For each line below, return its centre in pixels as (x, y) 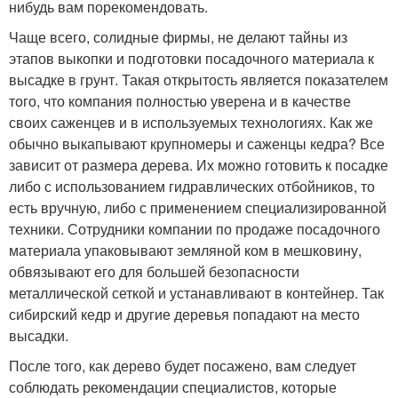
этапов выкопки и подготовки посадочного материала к (191, 58)
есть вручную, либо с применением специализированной (198, 207)
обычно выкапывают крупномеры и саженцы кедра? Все (197, 143)
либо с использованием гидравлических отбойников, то (192, 186)
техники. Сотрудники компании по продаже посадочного (195, 229)
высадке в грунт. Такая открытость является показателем (199, 80)
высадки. (39, 335)
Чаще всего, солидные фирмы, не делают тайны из (178, 37)
